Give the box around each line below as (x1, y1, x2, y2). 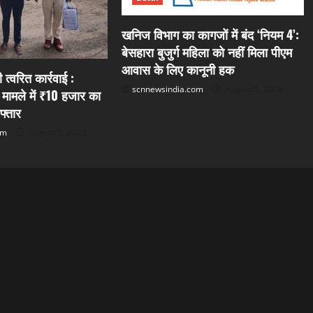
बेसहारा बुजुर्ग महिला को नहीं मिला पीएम (121, 43, 292, 61)
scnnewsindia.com (131, 83, 203, 96)
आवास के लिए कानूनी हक (121, 60, 234, 79)
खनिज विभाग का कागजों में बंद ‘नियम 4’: (121, 25, 299, 44)
